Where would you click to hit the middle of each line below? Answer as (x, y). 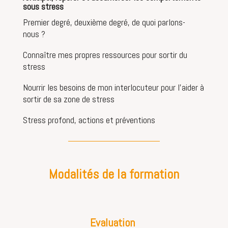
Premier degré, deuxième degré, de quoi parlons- (104, 22)
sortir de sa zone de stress (68, 99)
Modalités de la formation (114, 174)
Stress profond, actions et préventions (89, 120)
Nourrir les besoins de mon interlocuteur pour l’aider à (113, 87)
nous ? (34, 34)
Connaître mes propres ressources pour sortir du (105, 54)
